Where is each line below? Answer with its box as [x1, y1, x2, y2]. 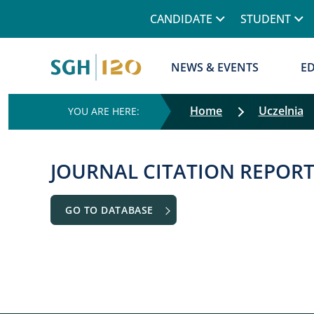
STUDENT [240, 11, 291, 27]
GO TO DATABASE [65, 203, 157, 217]
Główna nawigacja [149, 38, 245, 53]
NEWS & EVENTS [171, 60, 259, 75]
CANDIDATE [150, 11, 212, 27]
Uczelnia [258, 103, 303, 118]
